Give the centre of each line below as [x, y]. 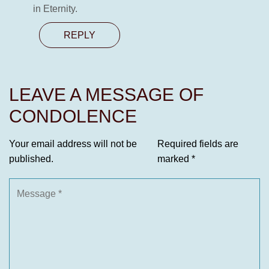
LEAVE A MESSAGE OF [106, 95]
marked [174, 159]
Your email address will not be [73, 144]
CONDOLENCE [73, 116]
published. [31, 159]
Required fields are [198, 144]
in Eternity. [55, 9]
